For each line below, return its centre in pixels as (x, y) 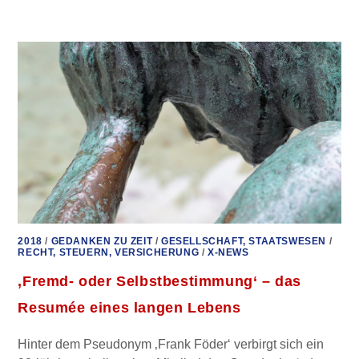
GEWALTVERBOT (215, 28)
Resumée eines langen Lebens (129, 308)
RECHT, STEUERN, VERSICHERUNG (109, 253)
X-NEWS (228, 253)
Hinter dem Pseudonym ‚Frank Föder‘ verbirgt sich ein (171, 345)
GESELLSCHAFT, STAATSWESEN (244, 242)
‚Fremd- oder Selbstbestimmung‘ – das (160, 282)
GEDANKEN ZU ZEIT (102, 242)
